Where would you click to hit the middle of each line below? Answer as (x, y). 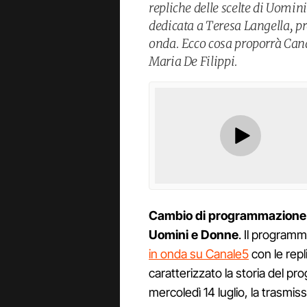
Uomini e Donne (194, 235)
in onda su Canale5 (199, 254)
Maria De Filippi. (193, 61)
